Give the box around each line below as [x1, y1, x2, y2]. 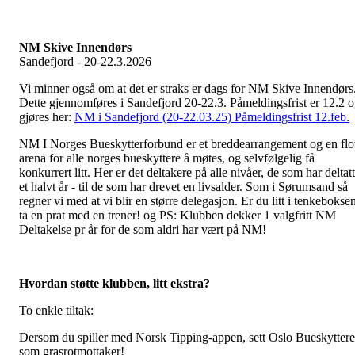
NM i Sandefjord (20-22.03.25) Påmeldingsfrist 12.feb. [74, 110, 349, 124]
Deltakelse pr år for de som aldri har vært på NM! [19, 223, 266, 237]
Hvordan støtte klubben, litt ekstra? [19, 277, 210, 291]
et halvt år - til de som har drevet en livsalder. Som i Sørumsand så [19, 180, 348, 194]
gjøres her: [19, 110, 74, 124]
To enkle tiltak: [19, 303, 94, 318]
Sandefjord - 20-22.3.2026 [19, 55, 151, 69]
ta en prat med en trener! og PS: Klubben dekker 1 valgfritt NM [19, 208, 336, 223]
